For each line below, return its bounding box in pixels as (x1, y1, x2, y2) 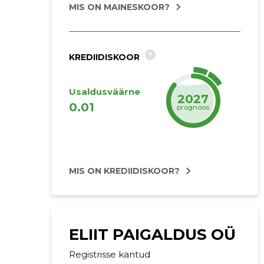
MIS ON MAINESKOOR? (68, 2, 170, 12)
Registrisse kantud (68, 249, 150, 260)
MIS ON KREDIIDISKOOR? (68, 166, 180, 176)
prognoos (177, 103, 210, 111)
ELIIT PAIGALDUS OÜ (68, 225, 236, 244)
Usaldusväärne (68, 86, 140, 97)
